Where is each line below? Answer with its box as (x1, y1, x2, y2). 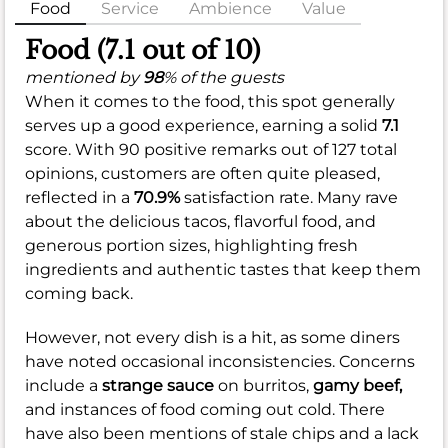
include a (25, 376, 102, 396)
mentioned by (25, 68, 143, 88)
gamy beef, (313, 376, 402, 396)
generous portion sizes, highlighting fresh (25, 236, 358, 256)
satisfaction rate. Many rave (180, 188, 398, 208)
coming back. (25, 284, 133, 304)
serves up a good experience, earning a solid (25, 116, 382, 136)
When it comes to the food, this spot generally (25, 92, 395, 112)
